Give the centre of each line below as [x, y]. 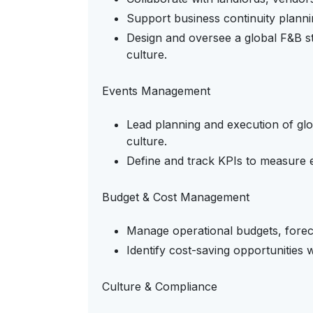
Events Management [156, 91]
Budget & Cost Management [176, 197]
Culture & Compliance [160, 286]
